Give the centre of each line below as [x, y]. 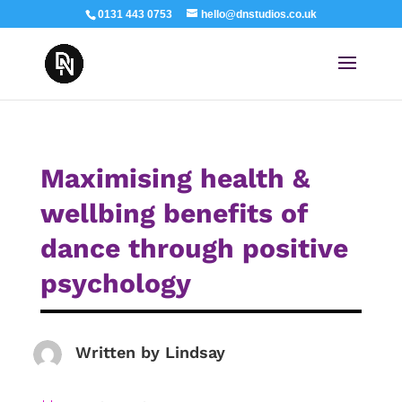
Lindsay [195, 352]
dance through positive [194, 248]
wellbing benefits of [174, 213]
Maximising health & [175, 178]
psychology [115, 283]
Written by [120, 352]
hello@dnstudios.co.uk [258, 14]
